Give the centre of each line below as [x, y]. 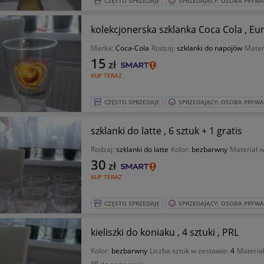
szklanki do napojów [209, 48]
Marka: [103, 48]
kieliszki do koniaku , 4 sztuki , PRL [164, 232]
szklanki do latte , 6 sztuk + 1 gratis [166, 131]
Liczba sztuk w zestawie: [190, 251]
